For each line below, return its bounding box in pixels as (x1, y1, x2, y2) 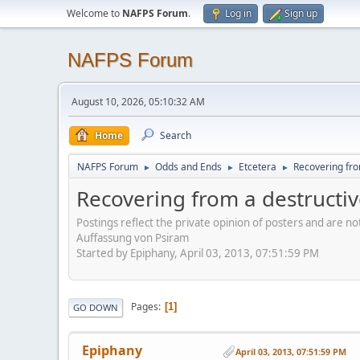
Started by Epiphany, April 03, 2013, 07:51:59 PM (76, 245, 319, 260)
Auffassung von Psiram (76, 230, 189, 245)
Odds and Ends (155, 160, 222, 174)
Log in (225, 6, 252, 20)
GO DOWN (73, 301, 118, 313)
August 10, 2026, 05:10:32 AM (72, 95, 205, 108)
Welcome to (67, 6, 122, 20)
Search (160, 129, 191, 142)
